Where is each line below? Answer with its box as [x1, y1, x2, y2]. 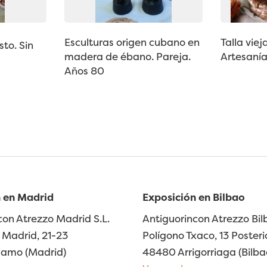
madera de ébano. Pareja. [64, 49, 191, 64]
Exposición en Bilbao [142, 190, 245, 204]
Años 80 [64, 64, 104, 78]
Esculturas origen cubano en [64, 35, 200, 49]
